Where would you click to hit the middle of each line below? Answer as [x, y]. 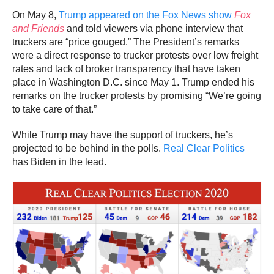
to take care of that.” [54, 109]
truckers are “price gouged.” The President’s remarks [126, 42]
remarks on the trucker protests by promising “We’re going [137, 96]
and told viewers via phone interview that [154, 28]
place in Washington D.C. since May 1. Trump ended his [133, 82]
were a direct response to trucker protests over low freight [135, 55]
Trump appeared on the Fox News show [146, 15]
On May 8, [35, 15]
